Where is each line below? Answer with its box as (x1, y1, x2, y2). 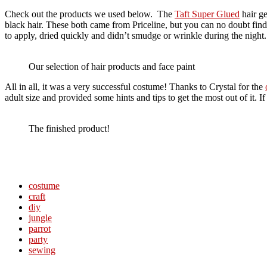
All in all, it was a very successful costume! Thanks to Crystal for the (5, 82, 265, 92)
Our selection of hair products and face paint (29, 61, 195, 72)
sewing (29, 245, 55, 255)
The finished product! (29, 123, 110, 133)
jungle (29, 213, 52, 223)
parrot (29, 223, 51, 234)
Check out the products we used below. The (5, 9, 175, 19)
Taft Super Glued (175, 9, 240, 19)
